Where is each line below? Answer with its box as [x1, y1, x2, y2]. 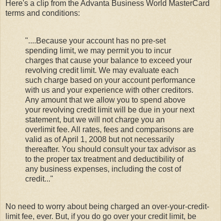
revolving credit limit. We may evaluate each [25, 66, 179, 75]
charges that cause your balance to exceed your [25, 56, 192, 65]
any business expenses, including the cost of [25, 165, 181, 174]
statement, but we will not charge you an [25, 115, 165, 124]
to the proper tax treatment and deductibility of [25, 155, 184, 164]
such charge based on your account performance [25, 76, 195, 85]
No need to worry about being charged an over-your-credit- [5, 202, 209, 211]
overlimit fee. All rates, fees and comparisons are [25, 125, 194, 134]
